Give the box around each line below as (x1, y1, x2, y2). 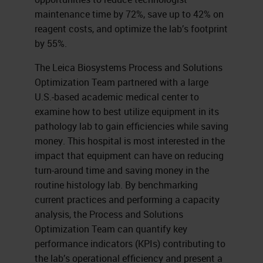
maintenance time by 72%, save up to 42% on (34, 7, 224, 21)
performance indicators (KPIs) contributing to (34, 237, 225, 250)
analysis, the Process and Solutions (34, 207, 183, 221)
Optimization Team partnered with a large (34, 75, 208, 89)
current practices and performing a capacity (34, 193, 220, 206)
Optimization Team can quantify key (34, 222, 187, 235)
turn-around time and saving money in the (34, 163, 209, 177)
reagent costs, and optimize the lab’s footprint (34, 22, 228, 35)
